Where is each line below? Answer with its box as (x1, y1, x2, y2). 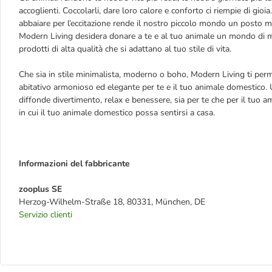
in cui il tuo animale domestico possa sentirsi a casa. (19, 107, 215, 119)
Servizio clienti (19, 209, 72, 221)
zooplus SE (19, 183, 62, 195)
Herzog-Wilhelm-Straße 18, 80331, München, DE (19, 196, 205, 208)
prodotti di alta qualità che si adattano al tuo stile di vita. (19, 43, 231, 55)
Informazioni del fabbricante (19, 158, 130, 170)
